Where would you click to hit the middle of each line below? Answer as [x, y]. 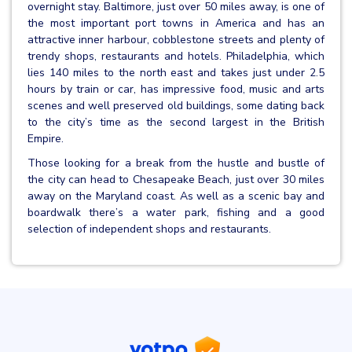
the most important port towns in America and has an [176, 23]
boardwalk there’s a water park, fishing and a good [176, 212]
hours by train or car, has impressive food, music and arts [176, 89]
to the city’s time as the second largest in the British [176, 122]
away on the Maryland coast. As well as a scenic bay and [176, 196]
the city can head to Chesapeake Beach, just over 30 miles [176, 179]
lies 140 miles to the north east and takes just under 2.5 [176, 72]
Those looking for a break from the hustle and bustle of [176, 163]
